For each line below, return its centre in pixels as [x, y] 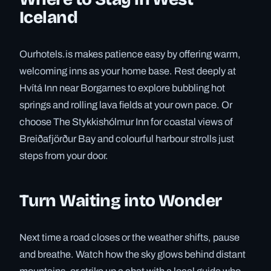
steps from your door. [64, 156]
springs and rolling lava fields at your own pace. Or [126, 105]
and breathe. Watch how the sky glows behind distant [132, 255]
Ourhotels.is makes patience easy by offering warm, [130, 54]
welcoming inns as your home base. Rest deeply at [128, 71]
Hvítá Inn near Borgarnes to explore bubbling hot [122, 88]
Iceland [49, 18]
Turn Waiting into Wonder [121, 201]
